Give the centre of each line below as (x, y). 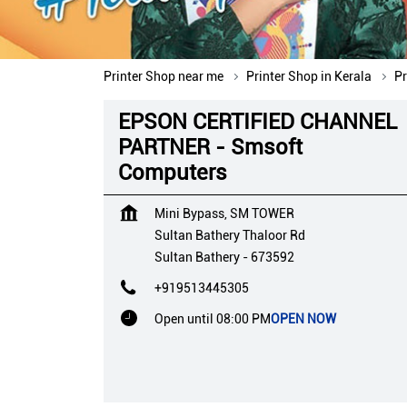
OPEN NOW (303, 318)
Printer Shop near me (164, 76)
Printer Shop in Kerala (309, 76)
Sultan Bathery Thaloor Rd (230, 235)
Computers (173, 172)
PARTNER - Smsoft (210, 147)
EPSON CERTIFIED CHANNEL (258, 121)
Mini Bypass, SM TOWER (224, 213)
